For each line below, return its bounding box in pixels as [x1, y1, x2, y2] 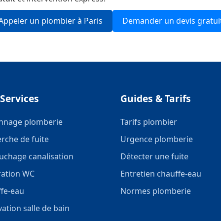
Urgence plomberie [120, 134, 193, 145]
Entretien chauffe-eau [120, 168, 201, 179]
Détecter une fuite [120, 151, 188, 162]
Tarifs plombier [120, 116, 177, 127]
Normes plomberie [120, 185, 191, 196]
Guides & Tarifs [120, 92, 191, 105]
